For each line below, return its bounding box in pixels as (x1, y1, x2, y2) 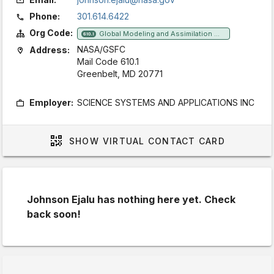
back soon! (27, 208, 81, 220)
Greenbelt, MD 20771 (77, 68, 163, 79)
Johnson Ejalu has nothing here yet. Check (27, 193, 235, 206)
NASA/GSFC (77, 44, 125, 54)
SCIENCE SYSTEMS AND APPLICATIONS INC (77, 97, 254, 108)
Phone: (29, 11, 60, 21)
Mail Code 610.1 (77, 56, 139, 67)
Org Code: (29, 28, 73, 38)
